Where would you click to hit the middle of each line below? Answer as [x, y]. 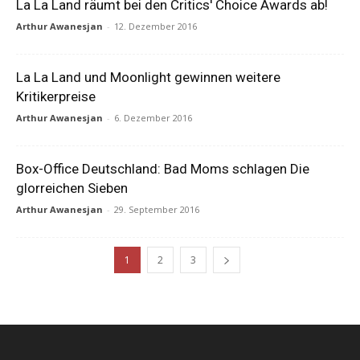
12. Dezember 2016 [155, 26]
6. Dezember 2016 [153, 118]
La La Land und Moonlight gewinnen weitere [148, 77]
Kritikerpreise [56, 96]
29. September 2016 [157, 209]
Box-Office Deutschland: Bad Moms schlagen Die [163, 169]
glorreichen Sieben [72, 188]
